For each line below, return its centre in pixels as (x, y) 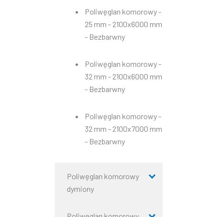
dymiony (80, 189)
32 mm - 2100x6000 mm (123, 76)
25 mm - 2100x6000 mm (123, 24)
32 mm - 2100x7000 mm (123, 129)
